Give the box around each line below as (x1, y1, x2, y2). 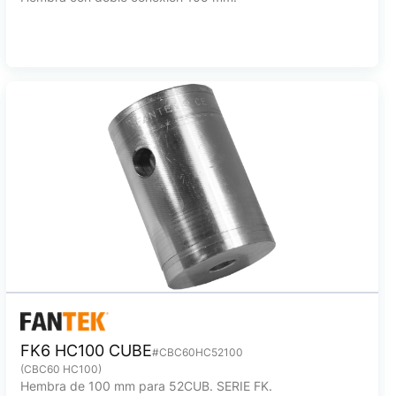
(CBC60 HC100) (19, 362, 102, 376)
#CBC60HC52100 (151, 346, 243, 359)
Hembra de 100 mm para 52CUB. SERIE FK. (19, 378, 272, 393)
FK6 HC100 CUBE (19, 341, 152, 360)
